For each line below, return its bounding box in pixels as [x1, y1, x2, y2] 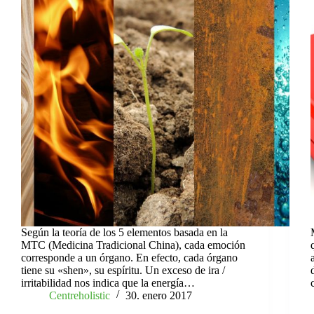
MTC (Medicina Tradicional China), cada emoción [21, 238, 245, 251]
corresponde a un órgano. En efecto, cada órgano [21, 251, 238, 264]
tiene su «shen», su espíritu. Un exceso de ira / [21, 264, 225, 276]
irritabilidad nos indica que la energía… [21, 276, 195, 289]
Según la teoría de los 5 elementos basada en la [21, 226, 228, 238]
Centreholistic [49, 289, 110, 301]
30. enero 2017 [125, 289, 192, 301]
